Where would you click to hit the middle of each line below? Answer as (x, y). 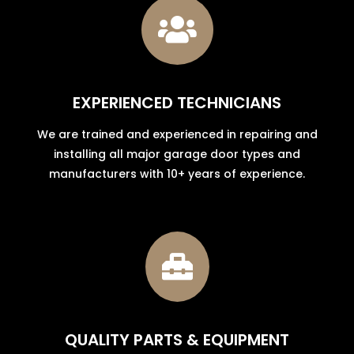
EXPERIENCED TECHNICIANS (177, 102)
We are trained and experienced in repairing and (177, 134)
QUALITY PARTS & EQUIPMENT (177, 339)
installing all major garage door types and (177, 154)
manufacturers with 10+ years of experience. (177, 173)
